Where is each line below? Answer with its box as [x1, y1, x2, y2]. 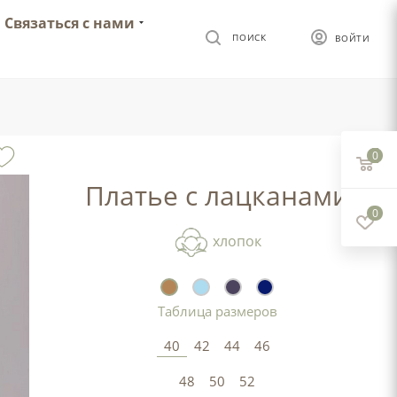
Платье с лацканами [85, 177, 350, 214]
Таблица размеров [157, 302, 277, 320]
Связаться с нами [4, 13, 135, 33]
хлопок [208, 231, 261, 252]
